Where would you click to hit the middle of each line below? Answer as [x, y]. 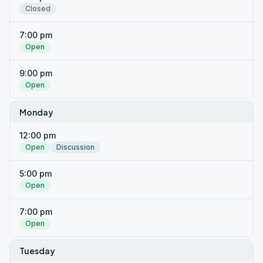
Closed [38, 9]
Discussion [75, 147]
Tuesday [37, 251]
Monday [36, 112]
